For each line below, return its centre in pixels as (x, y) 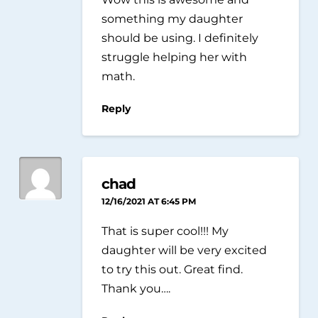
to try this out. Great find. (172, 269)
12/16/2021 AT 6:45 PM (149, 202)
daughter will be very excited (185, 250)
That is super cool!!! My (165, 230)
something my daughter (172, 18)
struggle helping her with (175, 56)
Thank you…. (136, 288)
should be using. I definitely (180, 37)
